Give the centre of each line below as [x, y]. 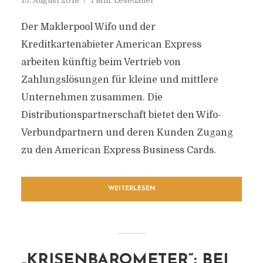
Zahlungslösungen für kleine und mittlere [119, 80]
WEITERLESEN [131, 189]
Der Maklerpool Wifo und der [88, 27]
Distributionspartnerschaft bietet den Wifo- [121, 115]
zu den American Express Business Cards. [118, 150]
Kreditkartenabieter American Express [111, 45]
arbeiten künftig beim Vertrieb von [101, 62]
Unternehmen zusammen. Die [92, 97]
